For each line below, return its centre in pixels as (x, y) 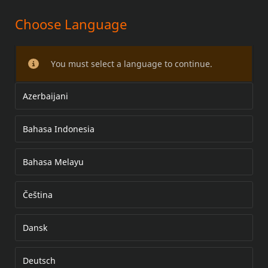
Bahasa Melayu (53, 162)
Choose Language (71, 24)
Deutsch (39, 261)
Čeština (38, 195)
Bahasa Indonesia (59, 129)
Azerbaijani (45, 96)
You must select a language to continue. (131, 64)
